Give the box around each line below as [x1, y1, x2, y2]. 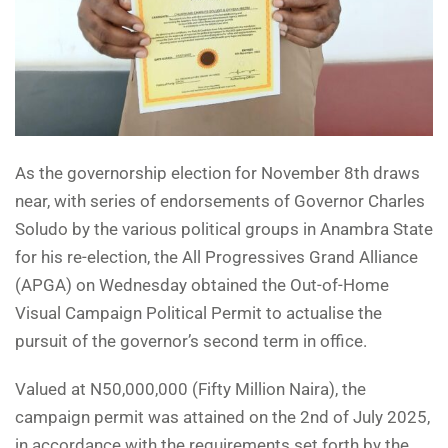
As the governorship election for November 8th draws [15, 163, 420, 184]
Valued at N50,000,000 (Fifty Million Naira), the [15, 379, 366, 400]
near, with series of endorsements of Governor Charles [15, 191, 425, 212]
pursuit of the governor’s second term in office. [15, 331, 367, 352]
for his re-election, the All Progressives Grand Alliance [15, 247, 418, 268]
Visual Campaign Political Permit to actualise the [15, 303, 382, 324]
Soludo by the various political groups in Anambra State [15, 219, 433, 240]
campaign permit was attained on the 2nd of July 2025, [15, 407, 430, 428]
